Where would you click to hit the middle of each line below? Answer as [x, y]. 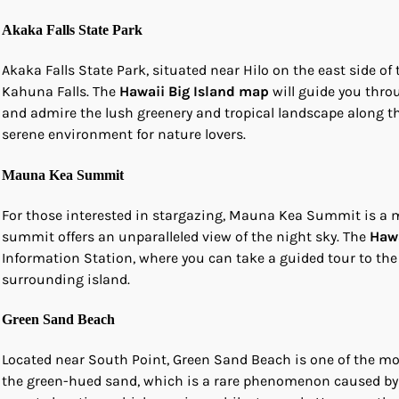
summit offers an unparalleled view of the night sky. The [186, 236]
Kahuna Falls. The [61, 92]
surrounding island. [66, 279]
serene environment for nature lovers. [124, 134]
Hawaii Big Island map [194, 92]
